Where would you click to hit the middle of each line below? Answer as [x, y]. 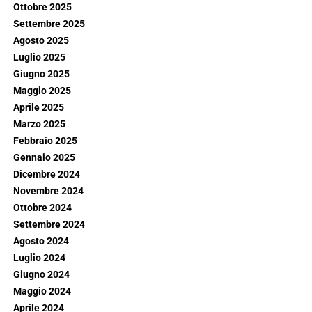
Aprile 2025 [38, 108]
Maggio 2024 [42, 291]
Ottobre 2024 [42, 208]
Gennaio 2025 [44, 158]
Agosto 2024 [41, 241]
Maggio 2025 [42, 91]
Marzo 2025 [39, 124]
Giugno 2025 [41, 74]
